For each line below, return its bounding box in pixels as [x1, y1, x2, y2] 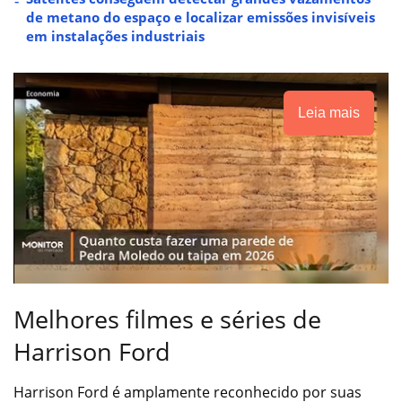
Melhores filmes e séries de [13, 302, 321, 336]
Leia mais [298, 104, 360, 120]
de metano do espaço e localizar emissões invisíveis [26, 7, 375, 26]
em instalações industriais [26, 26, 205, 45]
